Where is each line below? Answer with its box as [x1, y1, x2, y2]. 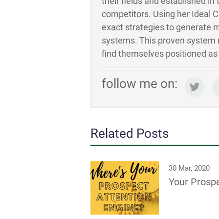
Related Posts [90, 126, 169, 141]
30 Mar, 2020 [168, 164, 210, 173]
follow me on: [101, 76, 177, 91]
